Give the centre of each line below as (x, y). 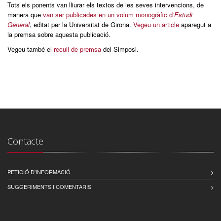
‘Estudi (183, 15)
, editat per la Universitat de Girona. (81, 25)
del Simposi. (120, 49)
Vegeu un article (156, 25)
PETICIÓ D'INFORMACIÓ (39, 172)
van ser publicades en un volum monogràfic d (108, 15)
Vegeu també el (31, 49)
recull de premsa (77, 49)
